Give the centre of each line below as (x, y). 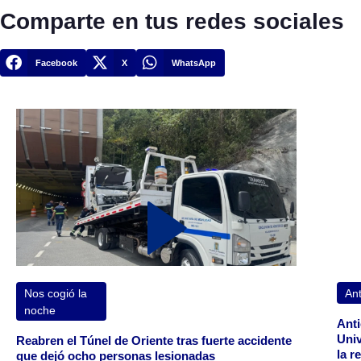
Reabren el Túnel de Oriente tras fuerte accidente (154, 341)
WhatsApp (194, 62)
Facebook (56, 62)
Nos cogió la (56, 294)
